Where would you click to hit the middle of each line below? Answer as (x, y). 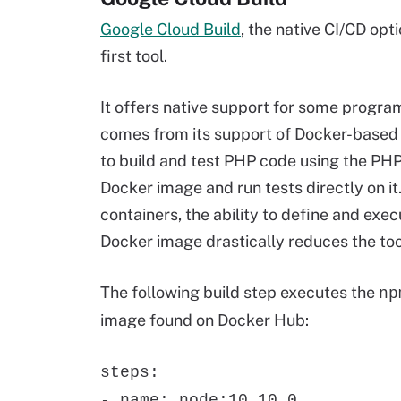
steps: (130, 372)
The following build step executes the (239, 292)
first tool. (134, 56)
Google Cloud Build (171, 29)
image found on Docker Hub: (205, 320)
